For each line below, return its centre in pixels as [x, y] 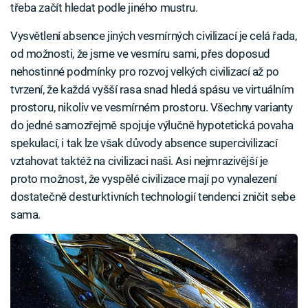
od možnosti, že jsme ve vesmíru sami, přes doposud [140, 54]
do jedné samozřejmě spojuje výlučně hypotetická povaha [152, 125]
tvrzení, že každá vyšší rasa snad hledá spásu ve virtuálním [152, 90]
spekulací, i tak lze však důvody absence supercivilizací [144, 143]
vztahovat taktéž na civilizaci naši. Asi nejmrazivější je [139, 161]
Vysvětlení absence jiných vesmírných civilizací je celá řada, [154, 36]
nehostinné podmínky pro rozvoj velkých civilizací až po [145, 72]
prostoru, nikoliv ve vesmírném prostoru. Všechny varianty [152, 108]
